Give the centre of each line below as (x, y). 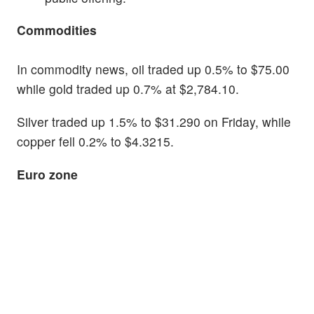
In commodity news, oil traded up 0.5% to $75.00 (153, 69)
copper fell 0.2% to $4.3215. (95, 142)
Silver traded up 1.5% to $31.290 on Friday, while (154, 122)
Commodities (57, 30)
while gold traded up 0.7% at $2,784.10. (128, 89)
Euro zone (47, 175)
